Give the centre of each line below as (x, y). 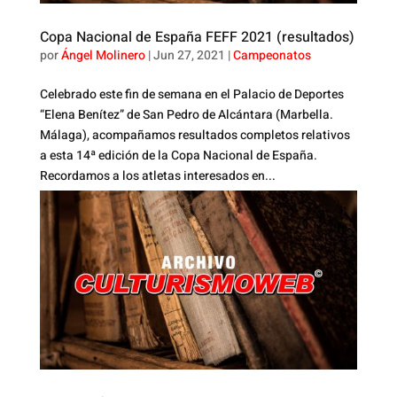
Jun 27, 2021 (189, 56)
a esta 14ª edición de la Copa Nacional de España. (178, 156)
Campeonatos (272, 56)
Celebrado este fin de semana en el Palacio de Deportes (191, 95)
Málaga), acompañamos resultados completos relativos (195, 136)
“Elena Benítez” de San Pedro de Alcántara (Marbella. (186, 115)
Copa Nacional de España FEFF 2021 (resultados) (197, 38)
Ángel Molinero (103, 56)
